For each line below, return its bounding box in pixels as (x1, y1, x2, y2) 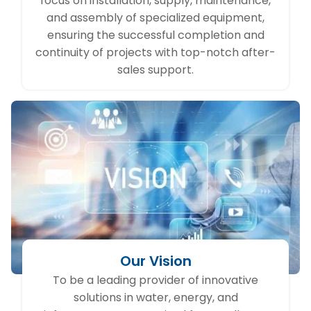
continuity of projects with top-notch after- (35, 44, 276, 61)
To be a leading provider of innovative (53, 272, 258, 289)
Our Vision (119, 251, 192, 271)
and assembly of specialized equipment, (47, 10, 264, 26)
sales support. (117, 62, 194, 78)
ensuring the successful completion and (47, 27, 264, 44)
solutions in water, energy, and (73, 289, 238, 306)
